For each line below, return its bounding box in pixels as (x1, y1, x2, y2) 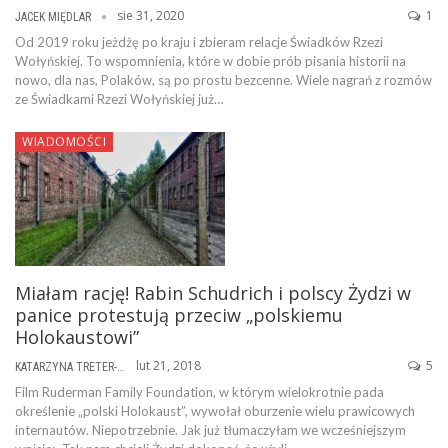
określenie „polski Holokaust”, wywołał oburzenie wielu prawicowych (15, 402, 415, 419)
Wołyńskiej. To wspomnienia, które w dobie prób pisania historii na (15, 52, 406, 69)
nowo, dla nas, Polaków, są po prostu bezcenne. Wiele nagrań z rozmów (15, 71, 432, 88)
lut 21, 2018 (136, 357, 201, 375)
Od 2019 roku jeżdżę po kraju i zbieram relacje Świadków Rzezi (15, 33, 383, 50)
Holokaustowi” (15, 325, 139, 350)
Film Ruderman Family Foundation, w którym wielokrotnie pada (15, 383, 384, 400)
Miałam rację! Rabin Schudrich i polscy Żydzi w (15, 281, 411, 306)
